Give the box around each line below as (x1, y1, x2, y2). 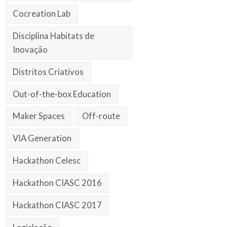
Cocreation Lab (13, 8, 71, 19)
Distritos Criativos (13, 66, 84, 77)
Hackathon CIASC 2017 (13, 200, 102, 211)
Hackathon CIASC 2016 (13, 178, 102, 188)
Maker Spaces (13, 111, 65, 122)
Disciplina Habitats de (13, 30, 95, 41)
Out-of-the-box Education (13, 89, 111, 99)
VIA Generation (13, 133, 72, 144)
